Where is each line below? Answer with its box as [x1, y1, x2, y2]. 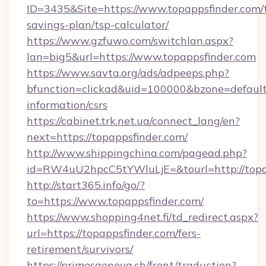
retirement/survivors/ [27, 242, 133, 256]
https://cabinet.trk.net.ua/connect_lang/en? [27, 114, 240, 128]
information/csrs [27, 98, 107, 112]
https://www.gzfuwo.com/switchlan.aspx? [27, 34, 233, 47]
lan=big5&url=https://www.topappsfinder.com [27, 50, 256, 64]
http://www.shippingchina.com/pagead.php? [27, 146, 247, 160]
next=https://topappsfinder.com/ [27, 130, 188, 144]
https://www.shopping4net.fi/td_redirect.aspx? [27, 210, 258, 224]
